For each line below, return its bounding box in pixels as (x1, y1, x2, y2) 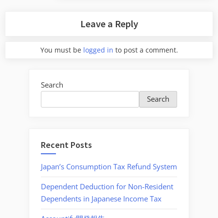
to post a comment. (113, 45, 178, 54)
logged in (83, 45, 113, 54)
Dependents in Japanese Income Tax (41, 194, 162, 204)
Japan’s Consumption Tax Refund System (41, 162, 177, 172)
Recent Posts (41, 139, 92, 150)
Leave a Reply (80, 17, 138, 30)
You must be (40, 45, 83, 54)
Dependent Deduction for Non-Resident (41, 182, 173, 192)
